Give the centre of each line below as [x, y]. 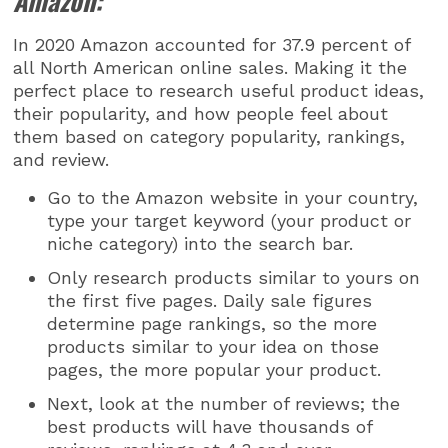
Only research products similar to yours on [234, 277]
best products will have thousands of [210, 426]
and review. [61, 160]
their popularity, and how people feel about [201, 114]
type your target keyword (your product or [229, 220]
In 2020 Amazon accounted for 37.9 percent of [212, 45]
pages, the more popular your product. [214, 369]
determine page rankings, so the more [212, 323]
